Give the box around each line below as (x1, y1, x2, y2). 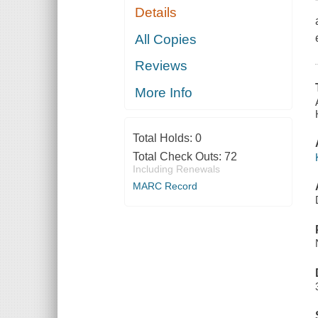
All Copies (135, 31, 197, 47)
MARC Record (132, 180, 197, 192)
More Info (135, 84, 193, 100)
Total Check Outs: (132, 150, 224, 163)
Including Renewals (132, 163, 220, 175)
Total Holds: (132, 131, 195, 144)
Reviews (135, 58, 188, 74)
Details (135, 5, 177, 21)
